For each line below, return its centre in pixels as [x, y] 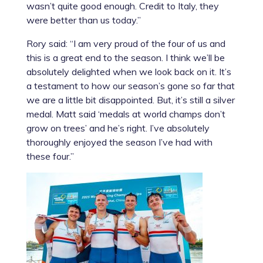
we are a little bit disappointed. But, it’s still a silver [130, 100]
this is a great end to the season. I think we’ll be [125, 57]
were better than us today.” [83, 20]
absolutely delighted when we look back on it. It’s [129, 71]
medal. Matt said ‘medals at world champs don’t [126, 114]
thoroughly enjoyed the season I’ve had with [119, 142]
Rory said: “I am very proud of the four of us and [126, 43]
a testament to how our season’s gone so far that [130, 85]
